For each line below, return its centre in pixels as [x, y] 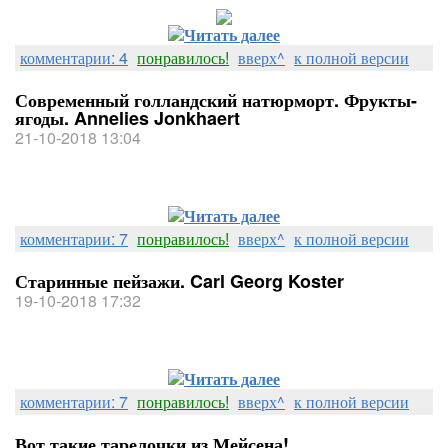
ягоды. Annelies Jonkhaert [127, 118]
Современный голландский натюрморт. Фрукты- [216, 100]
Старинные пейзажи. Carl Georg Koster [179, 281]
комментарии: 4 [74, 57]
